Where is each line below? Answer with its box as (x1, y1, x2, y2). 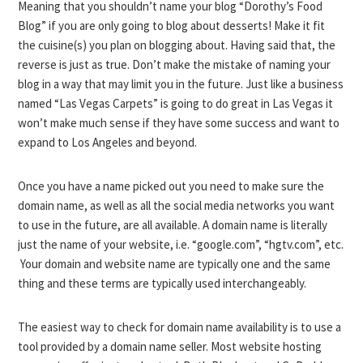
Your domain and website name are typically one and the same (18, 256, 331, 271)
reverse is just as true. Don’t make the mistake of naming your (18, 57, 331, 72)
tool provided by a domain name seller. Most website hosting (18, 339, 322, 354)
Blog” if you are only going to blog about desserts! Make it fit (18, 18, 326, 33)
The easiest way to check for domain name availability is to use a (18, 319, 342, 335)
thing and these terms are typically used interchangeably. (18, 275, 307, 291)
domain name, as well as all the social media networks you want (18, 198, 335, 213)
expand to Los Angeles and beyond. (18, 135, 198, 150)
